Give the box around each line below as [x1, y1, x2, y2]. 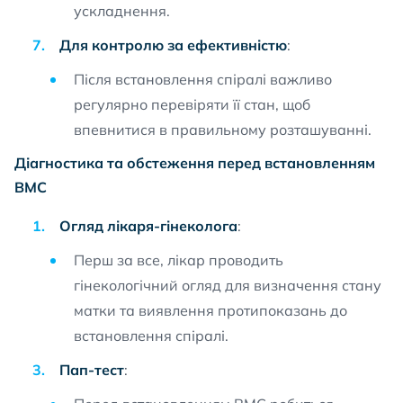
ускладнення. [74, 2, 170, 20]
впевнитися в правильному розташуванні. [74, 121, 372, 139]
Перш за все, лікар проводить [74, 251, 283, 269]
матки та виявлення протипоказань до [74, 301, 347, 319]
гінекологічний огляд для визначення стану [74, 276, 381, 294]
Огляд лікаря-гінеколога [59, 217, 237, 235]
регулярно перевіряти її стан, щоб [74, 95, 310, 113]
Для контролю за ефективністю [59, 36, 287, 54]
